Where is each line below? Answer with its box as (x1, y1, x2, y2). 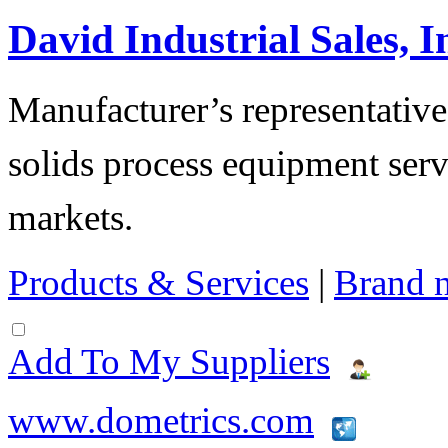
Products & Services (8, 261, 309, 303)
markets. (8, 196, 133, 238)
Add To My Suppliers (8, 340, 330, 382)
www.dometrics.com (8, 399, 314, 441)
